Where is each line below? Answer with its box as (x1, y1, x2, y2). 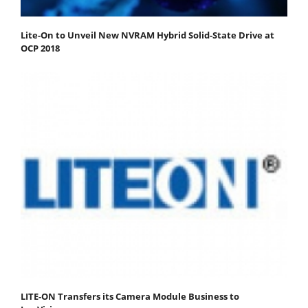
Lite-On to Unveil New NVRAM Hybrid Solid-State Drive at (21, 28, 274, 41)
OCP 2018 (21, 41, 60, 54)
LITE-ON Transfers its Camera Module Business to (21, 290, 239, 303)
